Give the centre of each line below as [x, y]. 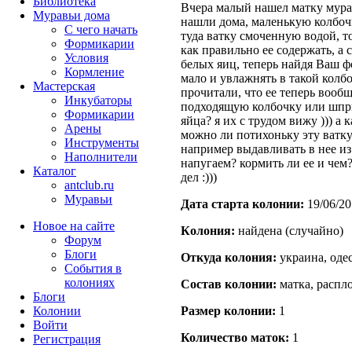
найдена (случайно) [289, 231]
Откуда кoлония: [229, 258]
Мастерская [64, 86]
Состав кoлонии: [229, 284]
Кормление [94, 72]
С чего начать [101, 29]
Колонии [57, 311]
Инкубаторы [98, 100]
